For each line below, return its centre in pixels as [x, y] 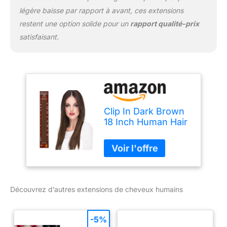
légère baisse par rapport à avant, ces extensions [101, 11]
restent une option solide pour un [74, 24]
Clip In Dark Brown [144, 111]
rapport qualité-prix [164, 24]
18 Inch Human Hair [146, 122]
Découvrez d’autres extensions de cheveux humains [97, 190]
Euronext [124, 143]
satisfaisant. [39, 37]
